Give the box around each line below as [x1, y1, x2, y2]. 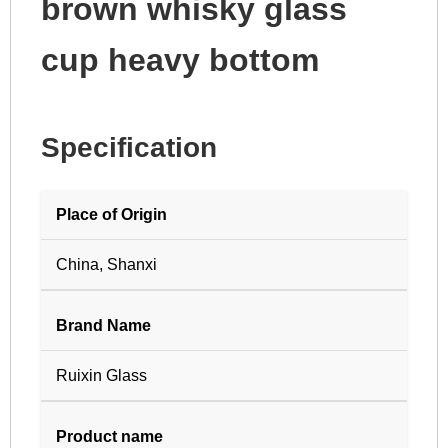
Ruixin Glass [56, 367, 147, 385]
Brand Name [56, 317, 151, 335]
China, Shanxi [56, 256, 157, 274]
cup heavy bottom [41, 42, 319, 79]
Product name [56, 428, 163, 446]
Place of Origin [56, 206, 167, 224]
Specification [41, 132, 217, 164]
